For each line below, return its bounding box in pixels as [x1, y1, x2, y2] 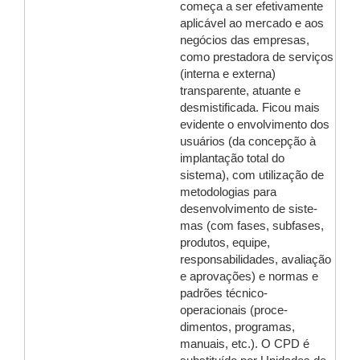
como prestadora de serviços [180, 51, 333, 63]
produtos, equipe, [180, 236, 270, 249]
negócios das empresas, [180, 34, 309, 47]
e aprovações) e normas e [180, 270, 318, 283]
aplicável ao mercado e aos [180, 17, 324, 30]
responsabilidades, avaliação [180, 253, 331, 266]
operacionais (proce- [180, 304, 288, 317]
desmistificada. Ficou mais [180, 101, 320, 114]
